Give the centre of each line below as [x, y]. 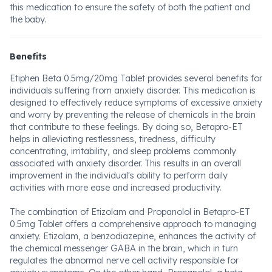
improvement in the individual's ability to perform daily [119, 175]
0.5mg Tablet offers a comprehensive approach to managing [133, 224]
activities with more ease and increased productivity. [116, 188]
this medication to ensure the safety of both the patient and [130, 7]
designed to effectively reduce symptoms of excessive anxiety [136, 103]
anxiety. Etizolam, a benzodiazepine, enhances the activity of [133, 236]
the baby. [28, 19]
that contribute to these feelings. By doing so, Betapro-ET [126, 127]
